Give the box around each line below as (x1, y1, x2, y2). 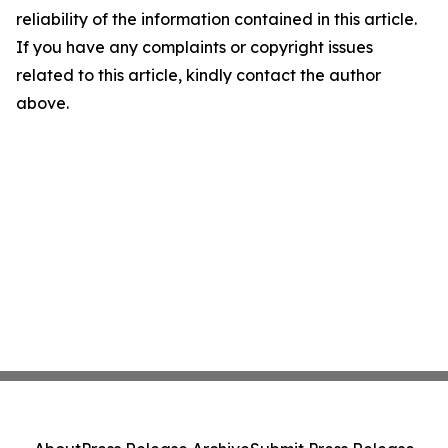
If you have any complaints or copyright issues (16, 37, 373, 57)
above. (16, 93, 69, 113)
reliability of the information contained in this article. (16, 9, 417, 29)
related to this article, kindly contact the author (16, 65, 381, 85)
